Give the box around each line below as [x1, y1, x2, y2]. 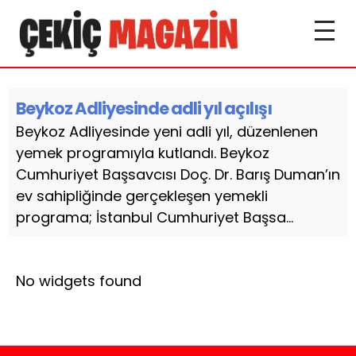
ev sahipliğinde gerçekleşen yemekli [16, 186, 268, 206]
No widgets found [16, 271, 141, 291]
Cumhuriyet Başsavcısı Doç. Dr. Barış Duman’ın [16, 164, 340, 184]
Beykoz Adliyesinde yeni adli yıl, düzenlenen [16, 122, 318, 141]
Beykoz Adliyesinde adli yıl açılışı [16, 97, 272, 120]
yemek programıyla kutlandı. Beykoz [16, 143, 269, 163]
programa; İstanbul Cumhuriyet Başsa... [16, 207, 293, 227]
